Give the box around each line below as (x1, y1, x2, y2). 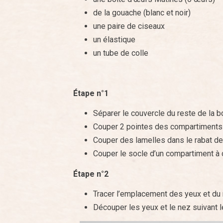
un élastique (93, 34, 135, 44)
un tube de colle (93, 48, 148, 58)
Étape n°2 (73, 169, 109, 179)
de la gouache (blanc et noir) (93, 7, 191, 17)
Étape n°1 (73, 88, 109, 98)
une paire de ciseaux (93, 21, 165, 31)
